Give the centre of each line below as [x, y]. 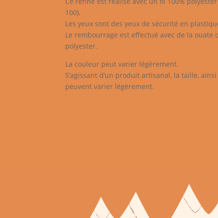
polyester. [82, 46]
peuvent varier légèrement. [110, 86]
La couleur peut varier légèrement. [122, 64]
